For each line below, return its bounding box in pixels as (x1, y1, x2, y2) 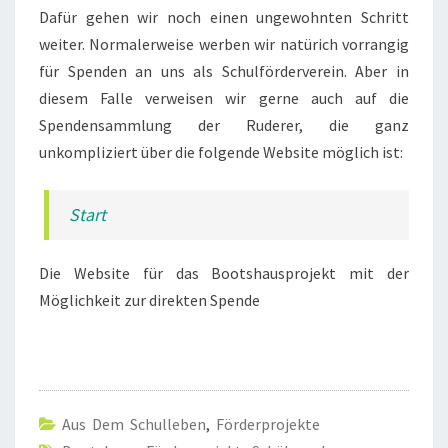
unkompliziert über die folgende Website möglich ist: (39, 142, 403, 163)
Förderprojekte (216, 414, 320, 435)
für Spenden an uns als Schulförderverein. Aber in (39, 61, 409, 82)
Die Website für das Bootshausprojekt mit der (39, 263, 409, 284)
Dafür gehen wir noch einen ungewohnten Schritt (39, 7, 409, 28)
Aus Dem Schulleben (62, 414, 206, 435)
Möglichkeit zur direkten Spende (39, 290, 260, 311)
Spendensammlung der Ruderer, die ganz (39, 115, 409, 136)
